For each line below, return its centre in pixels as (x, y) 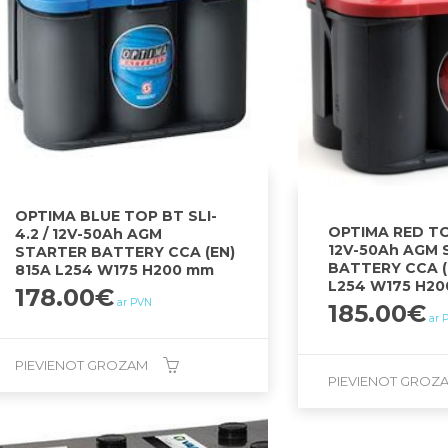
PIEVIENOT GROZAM (82, 365)
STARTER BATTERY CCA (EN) (125, 252)
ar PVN (135, 303)
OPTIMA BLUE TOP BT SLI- (116, 216)
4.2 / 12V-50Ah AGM (89, 234)
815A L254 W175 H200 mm (115, 270)
